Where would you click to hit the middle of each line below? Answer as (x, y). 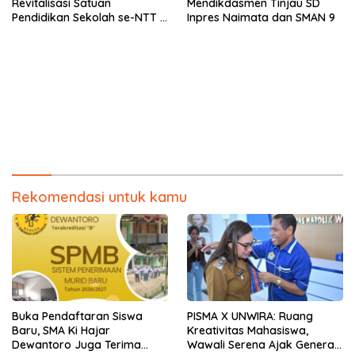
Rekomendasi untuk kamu (99, 197)
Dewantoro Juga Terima (76, 345)
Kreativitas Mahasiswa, (248, 331)
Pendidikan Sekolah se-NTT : (87, 17)
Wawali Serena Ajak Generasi (265, 345)
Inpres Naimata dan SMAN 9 (261, 17)
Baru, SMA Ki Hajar (61, 331)
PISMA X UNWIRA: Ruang (250, 317)
